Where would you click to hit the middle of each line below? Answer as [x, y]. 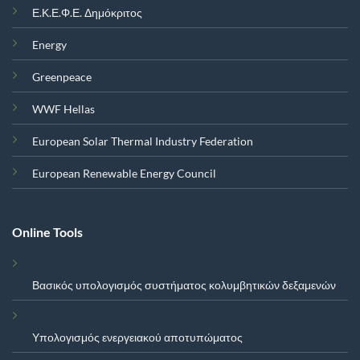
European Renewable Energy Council [124, 174]
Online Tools [47, 231]
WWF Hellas [63, 109]
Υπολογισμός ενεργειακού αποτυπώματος [137, 337]
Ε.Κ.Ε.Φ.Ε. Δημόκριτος [87, 13]
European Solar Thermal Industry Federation [142, 141]
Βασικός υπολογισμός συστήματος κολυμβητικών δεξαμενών [184, 284]
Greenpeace [61, 77]
